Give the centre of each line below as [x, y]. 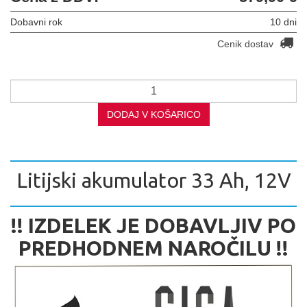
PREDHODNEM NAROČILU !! [153, 248]
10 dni [283, 22]
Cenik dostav [247, 44]
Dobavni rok [36, 22]
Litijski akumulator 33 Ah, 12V [153, 180]
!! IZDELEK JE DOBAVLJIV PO [153, 225]
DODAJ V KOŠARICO [153, 114]
